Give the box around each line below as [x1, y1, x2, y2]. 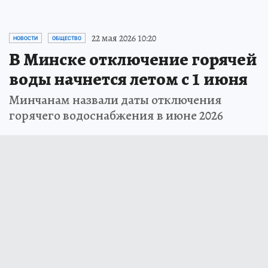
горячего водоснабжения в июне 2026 [9, 106, 223, 124]
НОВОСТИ [13, 35, 38, 41]
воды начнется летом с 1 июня [9, 66, 248, 91]
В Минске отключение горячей [9, 47, 257, 71]
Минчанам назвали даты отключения [9, 90, 222, 109]
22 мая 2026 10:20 [92, 31, 156, 45]
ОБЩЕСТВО [52, 35, 81, 41]
